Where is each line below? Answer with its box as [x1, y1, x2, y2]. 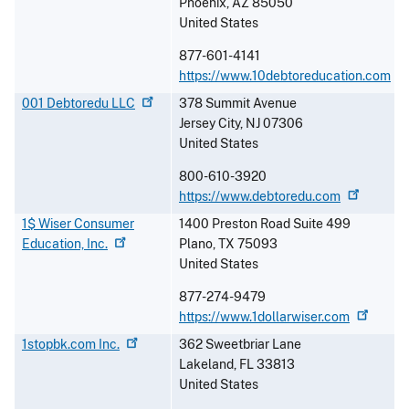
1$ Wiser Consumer [22, 216, 134, 232]
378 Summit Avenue [179, 96, 297, 111]
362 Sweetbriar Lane [179, 337, 301, 352]
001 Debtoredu [22, 96, 111, 111]
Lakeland [179, 357, 234, 372]
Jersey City [179, 116, 240, 131]
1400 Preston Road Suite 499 [179, 216, 351, 232]
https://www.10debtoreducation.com [179, 68, 391, 84]
